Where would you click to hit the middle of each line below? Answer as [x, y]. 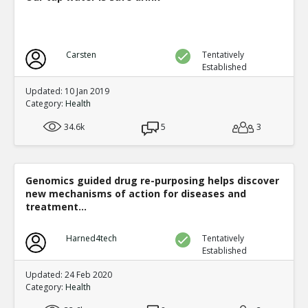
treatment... [56, 206]
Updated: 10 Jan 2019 [67, 91]
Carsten [81, 54]
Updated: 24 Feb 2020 [69, 274]
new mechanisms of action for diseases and [136, 193]
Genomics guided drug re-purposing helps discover [152, 180]
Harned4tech [91, 238]
